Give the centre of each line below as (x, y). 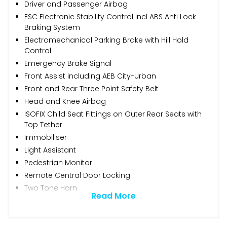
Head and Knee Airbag (65, 101)
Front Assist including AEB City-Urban (90, 76)
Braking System (52, 27)
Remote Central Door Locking (77, 175)
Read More (113, 196)
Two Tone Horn (51, 188)
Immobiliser (46, 137)
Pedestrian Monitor (58, 162)
